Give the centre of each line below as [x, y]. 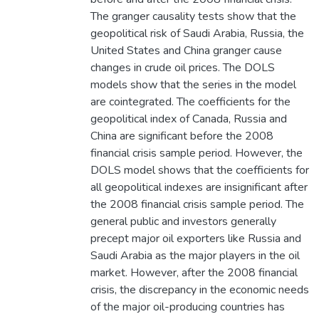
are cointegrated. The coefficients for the [190, 102]
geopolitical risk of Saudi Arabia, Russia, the [197, 34]
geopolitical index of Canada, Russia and [188, 119]
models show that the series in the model [193, 85]
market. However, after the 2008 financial [194, 273]
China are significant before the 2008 [182, 136]
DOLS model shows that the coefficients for [199, 171]
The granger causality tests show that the [193, 17]
